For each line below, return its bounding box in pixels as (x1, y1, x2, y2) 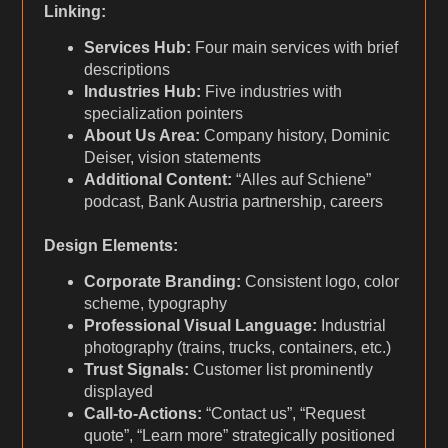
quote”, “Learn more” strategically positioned (83, 427, 395, 445)
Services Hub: (83, 39, 191, 57)
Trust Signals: (83, 361, 189, 379)
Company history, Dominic (199, 127, 390, 145)
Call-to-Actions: (83, 405, 202, 423)
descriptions (83, 61, 170, 79)
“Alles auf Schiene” (231, 171, 371, 189)
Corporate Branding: (83, 273, 241, 291)
